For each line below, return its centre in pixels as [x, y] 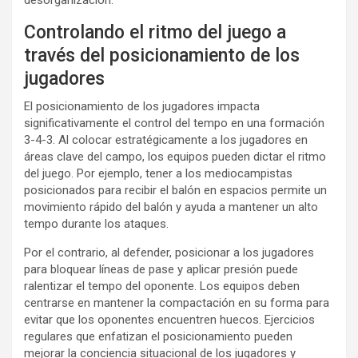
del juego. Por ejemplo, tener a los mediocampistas [158, 174]
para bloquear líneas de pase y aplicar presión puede [161, 270]
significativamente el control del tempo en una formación [174, 123]
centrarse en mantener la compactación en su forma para [177, 303]
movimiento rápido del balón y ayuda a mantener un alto [171, 207]
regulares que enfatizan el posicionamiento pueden [158, 337]
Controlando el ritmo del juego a [155, 33]
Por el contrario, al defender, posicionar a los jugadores [169, 253]
